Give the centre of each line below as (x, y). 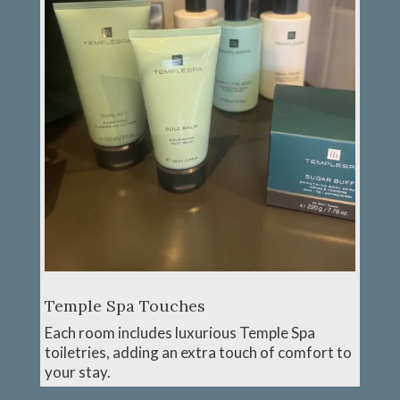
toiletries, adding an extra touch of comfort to (198, 353)
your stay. (77, 372)
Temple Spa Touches (125, 306)
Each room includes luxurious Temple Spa (179, 333)
